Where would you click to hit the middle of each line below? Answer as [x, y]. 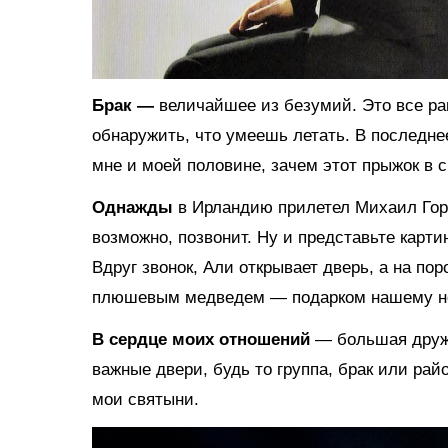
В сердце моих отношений [203, 339]
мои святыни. [145, 399]
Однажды [135, 207]
